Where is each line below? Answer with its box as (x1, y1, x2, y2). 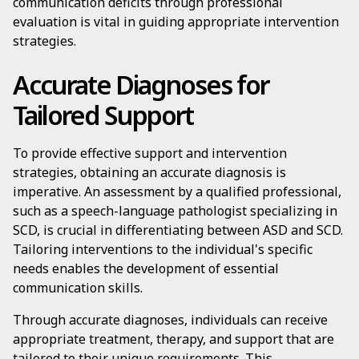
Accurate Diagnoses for (13, 67, 268, 102)
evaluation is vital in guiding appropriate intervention (13, 13, 339, 30)
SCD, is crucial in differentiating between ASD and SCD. (13, 221, 343, 239)
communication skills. (13, 279, 143, 296)
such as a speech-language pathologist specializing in (13, 202, 337, 220)
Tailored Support (13, 98, 193, 132)
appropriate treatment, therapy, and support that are (13, 330, 334, 348)
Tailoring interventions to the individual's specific (13, 240, 313, 258)
